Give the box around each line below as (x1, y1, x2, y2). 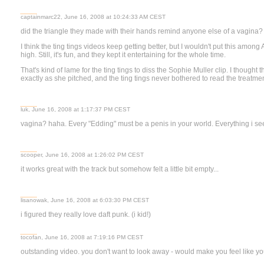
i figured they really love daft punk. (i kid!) (21, 210, 151, 219)
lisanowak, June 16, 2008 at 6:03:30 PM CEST (21, 197, 149, 203)
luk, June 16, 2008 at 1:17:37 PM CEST (21, 106, 130, 113)
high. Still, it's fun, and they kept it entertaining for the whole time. (21, 51, 226, 59)
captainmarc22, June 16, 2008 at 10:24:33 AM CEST (21, 14, 166, 20)
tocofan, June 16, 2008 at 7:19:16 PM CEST (21, 234, 143, 240)
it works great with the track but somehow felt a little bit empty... (21, 165, 219, 173)
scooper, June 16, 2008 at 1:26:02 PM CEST (21, 151, 144, 158)
